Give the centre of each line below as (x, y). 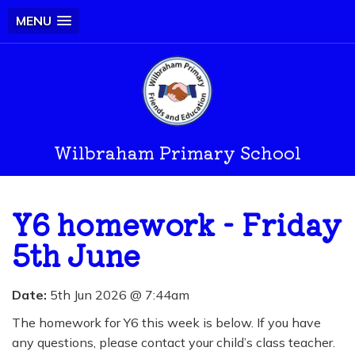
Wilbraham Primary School (177, 151)
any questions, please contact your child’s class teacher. (174, 342)
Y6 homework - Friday (177, 223)
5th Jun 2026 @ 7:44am (118, 295)
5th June (76, 254)
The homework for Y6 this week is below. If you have (166, 323)
